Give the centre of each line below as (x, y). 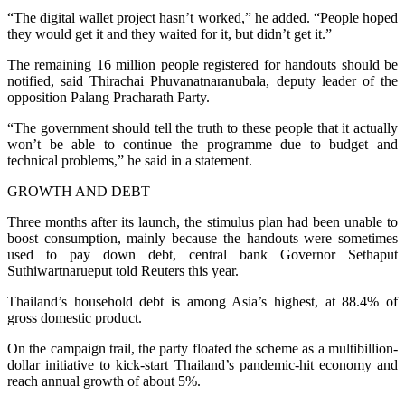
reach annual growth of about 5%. (104, 381)
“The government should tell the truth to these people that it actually (202, 127)
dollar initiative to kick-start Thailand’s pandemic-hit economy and (202, 364)
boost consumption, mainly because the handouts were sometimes (202, 238)
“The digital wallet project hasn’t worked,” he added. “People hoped (202, 17)
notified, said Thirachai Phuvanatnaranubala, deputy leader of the (202, 80)
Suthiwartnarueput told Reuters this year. (123, 270)
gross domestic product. (75, 317)
